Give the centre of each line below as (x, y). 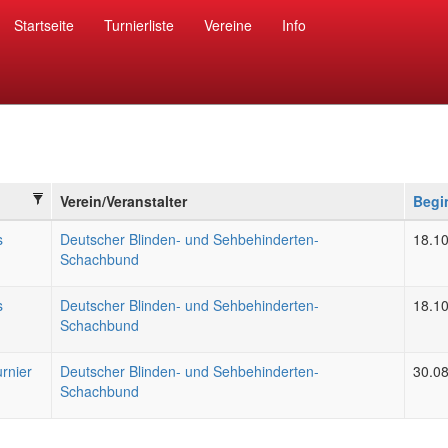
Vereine (228, 25)
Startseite (44, 25)
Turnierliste (139, 25)
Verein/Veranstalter (123, 201)
